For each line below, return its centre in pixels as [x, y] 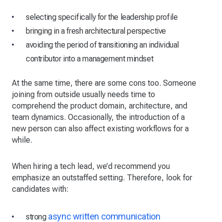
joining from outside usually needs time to [83, 95]
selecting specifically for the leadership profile [102, 17]
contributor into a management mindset [90, 59]
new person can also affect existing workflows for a [100, 129]
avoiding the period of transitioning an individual [103, 45]
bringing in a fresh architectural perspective [96, 31]
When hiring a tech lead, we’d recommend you [91, 166]
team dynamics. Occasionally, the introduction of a [98, 117]
